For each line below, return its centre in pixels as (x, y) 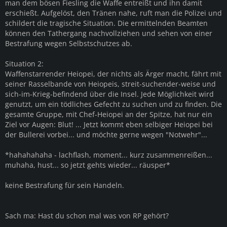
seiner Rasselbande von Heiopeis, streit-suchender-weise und (110, 84)
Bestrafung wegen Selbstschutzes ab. (69, 43)
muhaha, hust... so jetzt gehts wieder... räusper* (88, 165)
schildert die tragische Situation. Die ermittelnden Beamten (106, 23)
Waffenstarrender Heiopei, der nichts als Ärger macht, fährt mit (113, 73)
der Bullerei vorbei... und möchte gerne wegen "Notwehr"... (106, 134)
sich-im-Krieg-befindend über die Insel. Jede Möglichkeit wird (109, 94)
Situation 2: (24, 63)
